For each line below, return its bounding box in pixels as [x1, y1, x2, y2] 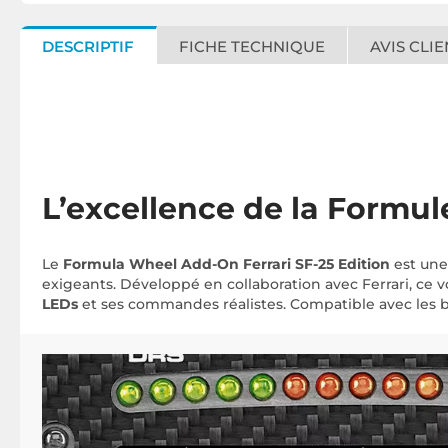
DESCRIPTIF [42, 37, 134, 56]
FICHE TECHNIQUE [179, 37, 325, 56]
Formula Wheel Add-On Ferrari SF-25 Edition [63, 255, 390, 273]
